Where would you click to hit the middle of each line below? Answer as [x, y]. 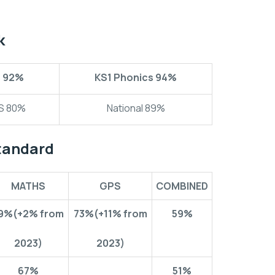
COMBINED [182, 186]
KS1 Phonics [125, 77]
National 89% [136, 108]
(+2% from [38, 214]
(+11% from [120, 214]
